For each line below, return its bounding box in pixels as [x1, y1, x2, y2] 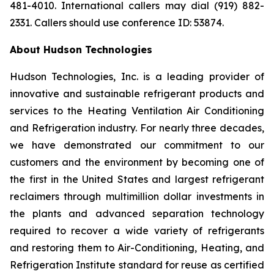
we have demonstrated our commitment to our [10, 139, 264, 151]
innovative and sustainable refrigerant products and [10, 87, 264, 100]
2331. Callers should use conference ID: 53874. [10, 17, 224, 29]
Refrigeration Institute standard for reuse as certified [10, 259, 264, 271]
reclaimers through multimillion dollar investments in [10, 190, 264, 202]
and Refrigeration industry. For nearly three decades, [10, 122, 264, 134]
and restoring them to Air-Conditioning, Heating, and [10, 242, 264, 254]
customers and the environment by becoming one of [10, 156, 264, 168]
